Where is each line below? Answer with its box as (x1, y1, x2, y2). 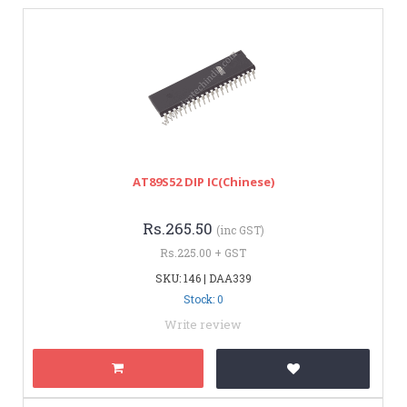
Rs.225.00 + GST (160, 244, 246, 260)
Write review (164, 315, 242, 333)
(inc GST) (215, 222, 264, 237)
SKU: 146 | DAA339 (154, 270, 252, 285)
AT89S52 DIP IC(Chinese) (132, 173, 274, 190)
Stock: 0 (183, 291, 223, 306)
